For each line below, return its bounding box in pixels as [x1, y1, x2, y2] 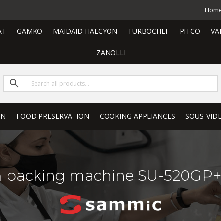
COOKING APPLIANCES [100, 111, 175, 121]
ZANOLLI [96, 48, 126, 57]
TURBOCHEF [127, 26, 169, 36]
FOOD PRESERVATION [16, 111, 89, 121]
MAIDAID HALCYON [52, 26, 117, 36]
